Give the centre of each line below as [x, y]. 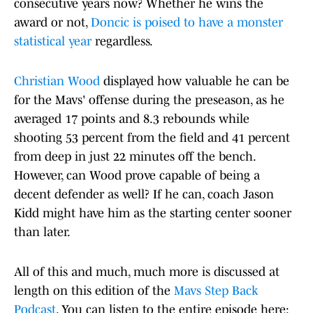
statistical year [53, 42]
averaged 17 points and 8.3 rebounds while [132, 119]
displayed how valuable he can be [195, 81]
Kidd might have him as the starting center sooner [153, 213]
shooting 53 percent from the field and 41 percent [152, 138]
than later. [42, 232]
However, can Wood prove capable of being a [137, 176]
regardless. [122, 42]
